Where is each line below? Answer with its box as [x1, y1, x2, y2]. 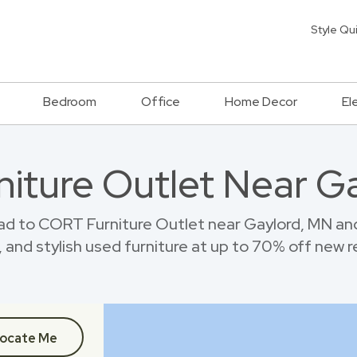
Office [141, 93, 180, 110]
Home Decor [225, 93, 297, 110]
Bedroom [43, 93, 96, 110]
